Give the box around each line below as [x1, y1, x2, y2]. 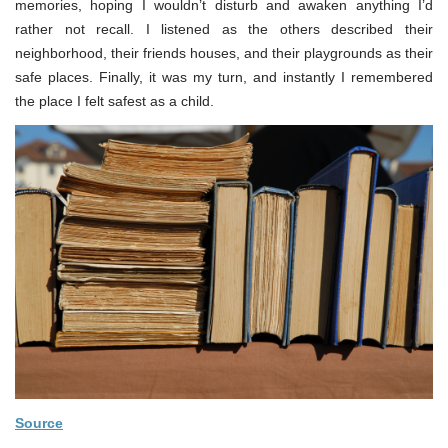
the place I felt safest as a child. [15, 93, 214, 110]
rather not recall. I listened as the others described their [15, 21, 433, 38]
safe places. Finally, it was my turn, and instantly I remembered [15, 69, 433, 86]
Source [15, 414, 63, 431]
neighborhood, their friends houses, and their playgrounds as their [15, 45, 433, 62]
